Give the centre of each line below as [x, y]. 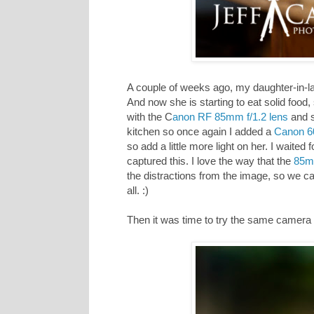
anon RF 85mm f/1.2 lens [230, 117]
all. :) [138, 191]
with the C [150, 117]
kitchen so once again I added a [200, 132]
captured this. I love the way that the [210, 161]
